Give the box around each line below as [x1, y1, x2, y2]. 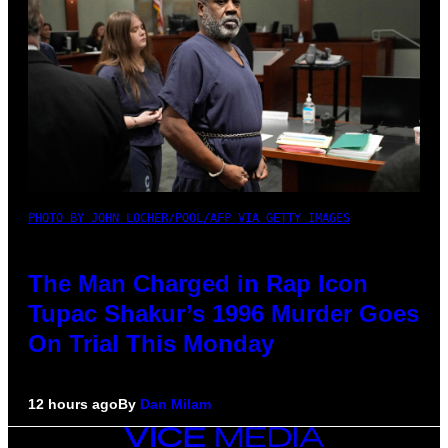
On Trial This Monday [28, 330, 274, 358]
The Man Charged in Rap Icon [28, 270, 368, 298]
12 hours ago [28, 396, 118, 413]
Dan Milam [140, 396, 211, 413]
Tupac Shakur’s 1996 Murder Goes [28, 300, 419, 328]
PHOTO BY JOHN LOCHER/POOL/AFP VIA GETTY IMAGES [28, 211, 350, 226]
